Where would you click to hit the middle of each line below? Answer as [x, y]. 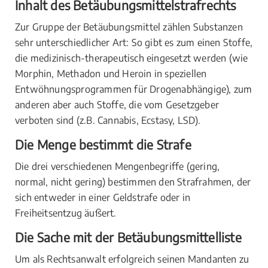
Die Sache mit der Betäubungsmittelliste [128, 237]
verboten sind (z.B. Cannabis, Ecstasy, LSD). [108, 120]
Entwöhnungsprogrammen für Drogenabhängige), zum [134, 89]
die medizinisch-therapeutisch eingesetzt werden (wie [132, 58]
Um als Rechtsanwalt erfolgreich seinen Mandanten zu [132, 259]
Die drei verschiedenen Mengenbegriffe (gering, [118, 166]
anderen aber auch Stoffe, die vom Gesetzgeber [117, 105]
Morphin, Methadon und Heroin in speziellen [111, 74]
